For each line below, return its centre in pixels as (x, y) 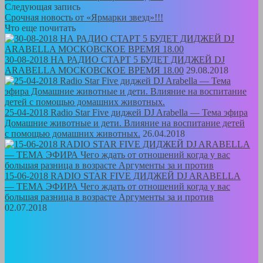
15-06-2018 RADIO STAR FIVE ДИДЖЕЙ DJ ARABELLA (123, 176)
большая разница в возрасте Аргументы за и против (109, 197)
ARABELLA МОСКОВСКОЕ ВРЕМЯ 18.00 (94, 70)
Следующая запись (43, 6)
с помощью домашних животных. (73, 133)
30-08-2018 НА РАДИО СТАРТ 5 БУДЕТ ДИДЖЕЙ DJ (115, 59)
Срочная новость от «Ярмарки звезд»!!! (84, 17)
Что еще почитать (40, 28)
